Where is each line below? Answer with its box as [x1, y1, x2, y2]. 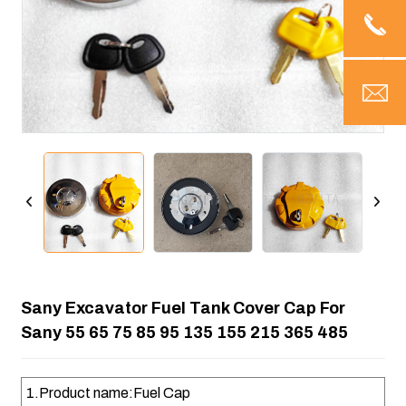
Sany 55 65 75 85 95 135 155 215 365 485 [20, 323, 348, 342]
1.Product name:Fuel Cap [25, 384, 190, 401]
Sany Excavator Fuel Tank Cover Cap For [20, 298, 345, 317]
